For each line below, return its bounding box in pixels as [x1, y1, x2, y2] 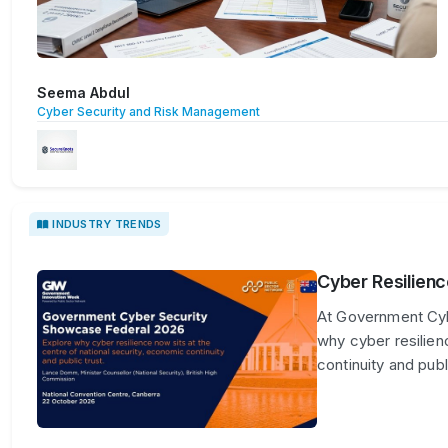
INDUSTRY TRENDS [52, 217, 162, 232]
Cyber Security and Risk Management [37, 104, 260, 120]
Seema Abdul [37, 84, 130, 102]
